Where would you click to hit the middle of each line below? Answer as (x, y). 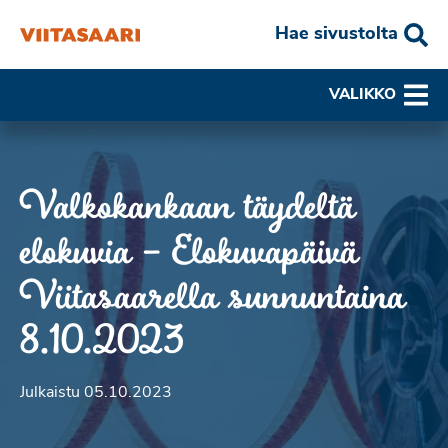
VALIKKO (362, 95)
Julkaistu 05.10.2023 (96, 393)
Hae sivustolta (336, 34)
